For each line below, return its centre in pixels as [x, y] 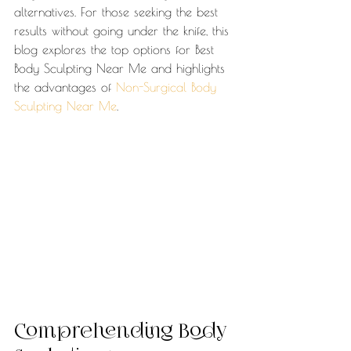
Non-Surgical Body [168, 87]
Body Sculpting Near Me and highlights [122, 68]
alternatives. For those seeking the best [118, 12]
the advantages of [65, 87]
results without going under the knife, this [124, 31]
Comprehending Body [123, 333]
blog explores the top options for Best [116, 49]
